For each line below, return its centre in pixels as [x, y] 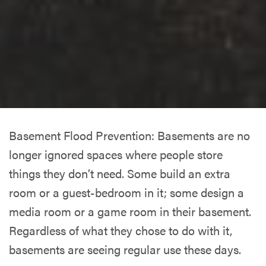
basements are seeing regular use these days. [125, 249]
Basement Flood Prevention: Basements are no [130, 135]
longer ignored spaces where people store [116, 154]
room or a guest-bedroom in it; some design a [127, 192]
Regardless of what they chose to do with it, [121, 230]
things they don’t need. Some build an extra [120, 173]
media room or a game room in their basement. [130, 211]
